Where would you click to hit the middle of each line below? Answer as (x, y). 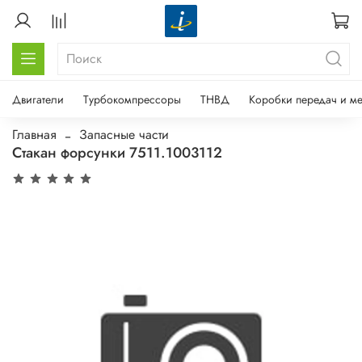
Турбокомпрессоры (132, 99)
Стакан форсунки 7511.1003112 (117, 152)
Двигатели (38, 99)
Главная (34, 134)
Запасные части (124, 134)
